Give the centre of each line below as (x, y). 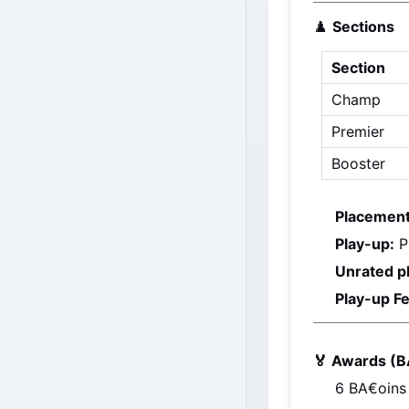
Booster (358, 163)
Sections (363, 26)
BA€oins (378, 388)
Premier (358, 131)
